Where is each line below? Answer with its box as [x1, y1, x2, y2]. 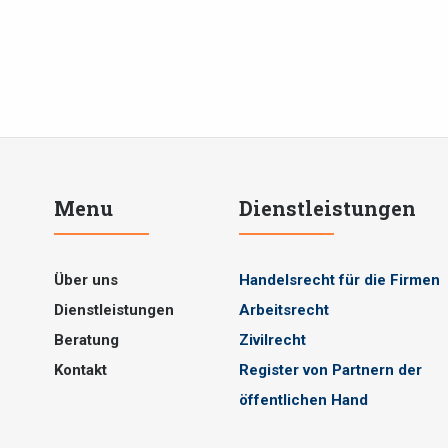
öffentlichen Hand [239, 391, 368, 410]
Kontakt [54, 361, 107, 380]
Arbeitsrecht [239, 301, 329, 320]
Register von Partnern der [239, 361, 422, 380]
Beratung [54, 331, 119, 350]
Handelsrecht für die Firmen [239, 271, 440, 290]
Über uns [54, 271, 118, 290]
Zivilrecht [239, 331, 306, 350]
